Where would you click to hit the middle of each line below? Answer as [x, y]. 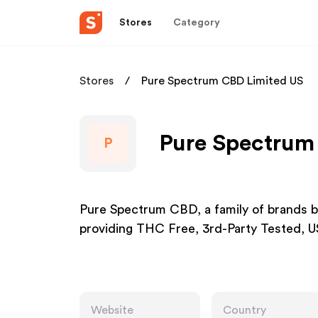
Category [197, 22]
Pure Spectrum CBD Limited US [222, 81]
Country [245, 310]
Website [112, 310]
